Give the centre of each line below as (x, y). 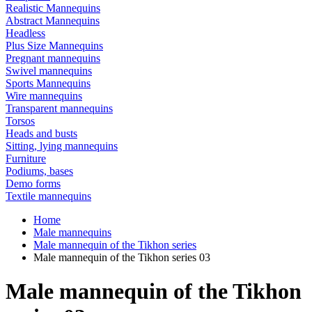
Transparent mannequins (59, 108)
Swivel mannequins (49, 70)
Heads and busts (41, 133)
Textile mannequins (48, 196)
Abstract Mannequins (53, 20)
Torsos (20, 120)
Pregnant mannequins (53, 58)
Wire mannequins (44, 95)
